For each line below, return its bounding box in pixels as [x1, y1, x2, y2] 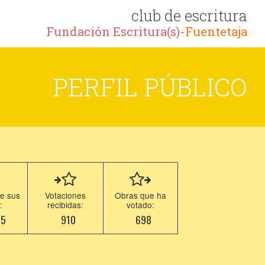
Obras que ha [115, 189, 167, 201]
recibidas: [47, 199, 84, 211]
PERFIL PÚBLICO [53, 70, 247, 103]
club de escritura [131, 5, 247, 25]
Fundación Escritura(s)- [46, 24, 185, 40]
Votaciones [45, 189, 86, 201]
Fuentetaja [185, 24, 247, 40]
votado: [127, 199, 155, 211]
